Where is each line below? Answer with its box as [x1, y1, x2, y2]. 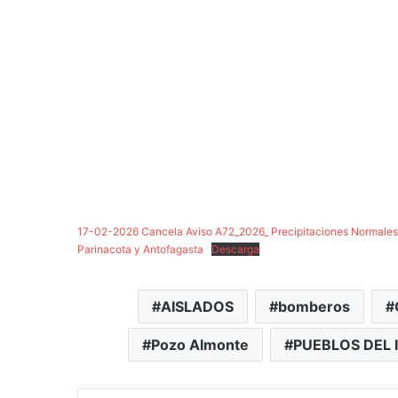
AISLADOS [160, 298, 234, 316]
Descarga [211, 243, 259, 257]
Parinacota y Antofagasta [77, 243, 203, 257]
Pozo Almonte [150, 336, 249, 354]
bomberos [277, 298, 350, 316]
